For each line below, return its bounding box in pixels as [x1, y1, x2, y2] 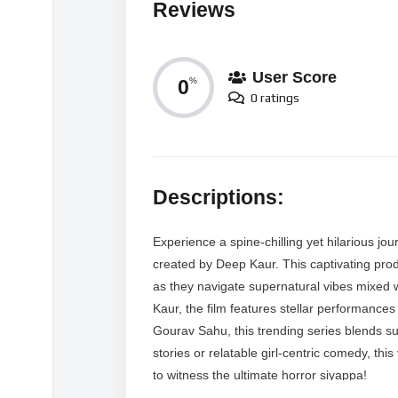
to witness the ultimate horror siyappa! [153, 368, 367, 383]
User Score [252, 68, 337, 87]
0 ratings [251, 91, 299, 106]
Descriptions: [153, 186, 284, 210]
